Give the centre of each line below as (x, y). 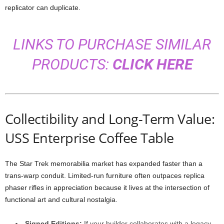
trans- (14, 175)
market (103, 163)
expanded (146, 163)
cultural (74, 199)
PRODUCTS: (72, 64)
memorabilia (71, 163)
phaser (17, 187)
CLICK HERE (152, 64)
